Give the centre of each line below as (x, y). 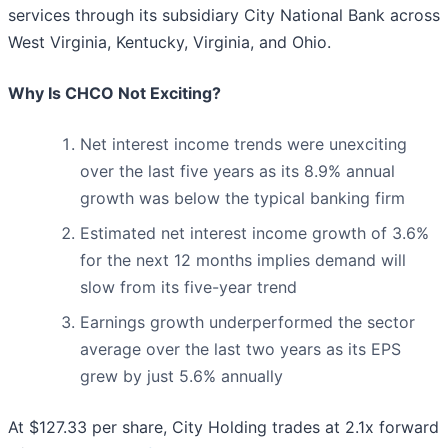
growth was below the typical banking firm (242, 198)
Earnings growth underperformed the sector (247, 322)
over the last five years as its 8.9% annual (237, 171)
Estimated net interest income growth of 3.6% (254, 233)
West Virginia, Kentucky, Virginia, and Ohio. (169, 42)
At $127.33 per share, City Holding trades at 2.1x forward (223, 427)
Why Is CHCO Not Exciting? (114, 93)
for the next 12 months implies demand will (243, 260)
